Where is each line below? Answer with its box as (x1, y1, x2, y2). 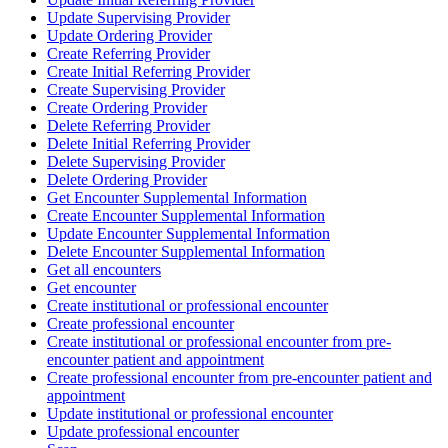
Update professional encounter (47, 423, 239, 441)
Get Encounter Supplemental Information (47, 189, 307, 207)
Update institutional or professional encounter (47, 405, 333, 423)
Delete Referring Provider (47, 117, 210, 135)
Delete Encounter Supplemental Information (47, 243, 325, 261)
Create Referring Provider (47, 45, 210, 63)
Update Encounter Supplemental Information (47, 225, 330, 243)
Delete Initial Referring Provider (47, 135, 250, 153)
